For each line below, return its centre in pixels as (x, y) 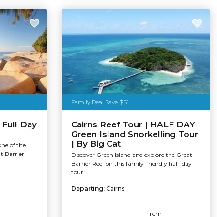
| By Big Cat (96, 144)
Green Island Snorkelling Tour (135, 134)
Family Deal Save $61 (100, 102)
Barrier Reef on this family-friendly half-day (132, 164)
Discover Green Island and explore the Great (132, 155)
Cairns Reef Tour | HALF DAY (133, 125)
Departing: (89, 189)
